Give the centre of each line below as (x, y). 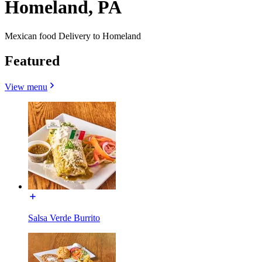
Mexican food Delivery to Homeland (73, 36)
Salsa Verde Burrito (64, 218)
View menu (26, 87)
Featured (32, 61)
